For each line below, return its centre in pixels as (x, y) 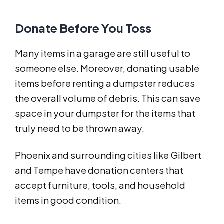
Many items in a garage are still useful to (103, 53)
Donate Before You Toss (83, 28)
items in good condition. (68, 200)
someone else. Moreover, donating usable (107, 68)
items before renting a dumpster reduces (105, 83)
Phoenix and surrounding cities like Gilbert (108, 155)
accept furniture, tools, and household (100, 185)
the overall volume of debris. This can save (108, 98)
